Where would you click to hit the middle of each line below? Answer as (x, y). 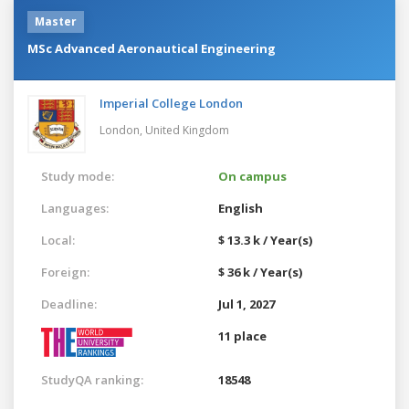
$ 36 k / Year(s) (260, 272)
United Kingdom (187, 130)
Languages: (75, 208)
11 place (242, 336)
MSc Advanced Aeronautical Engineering (152, 48)
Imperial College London (171, 103)
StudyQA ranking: (92, 379)
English (241, 208)
